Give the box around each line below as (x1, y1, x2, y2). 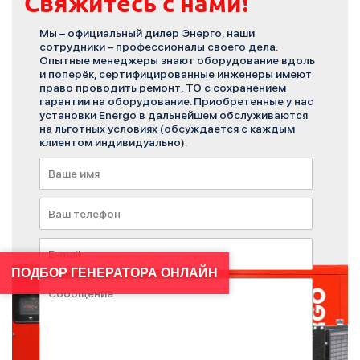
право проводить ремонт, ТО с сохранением (39, 81, 287, 94)
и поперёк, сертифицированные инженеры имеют (39, 67, 313, 80)
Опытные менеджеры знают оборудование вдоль (39, 54, 316, 67)
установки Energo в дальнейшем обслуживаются (39, 108, 309, 121)
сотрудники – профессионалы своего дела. (39, 40, 278, 53)
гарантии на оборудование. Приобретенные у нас (39, 95, 314, 108)
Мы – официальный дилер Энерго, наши (39, 27, 256, 39)
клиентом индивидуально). (39, 136, 188, 149)
